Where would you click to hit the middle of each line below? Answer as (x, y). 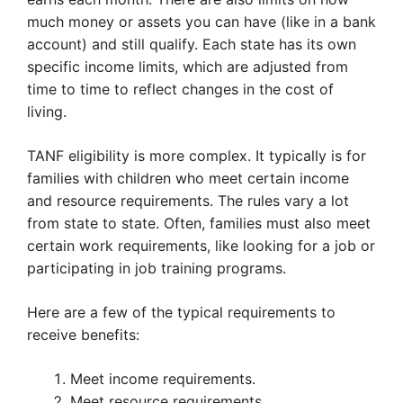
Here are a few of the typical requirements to (181, 312)
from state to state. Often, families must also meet (199, 223)
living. (47, 112)
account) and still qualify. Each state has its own (192, 44)
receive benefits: (83, 335)
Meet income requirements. (163, 379)
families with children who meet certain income (188, 178)
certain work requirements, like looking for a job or (201, 246)
